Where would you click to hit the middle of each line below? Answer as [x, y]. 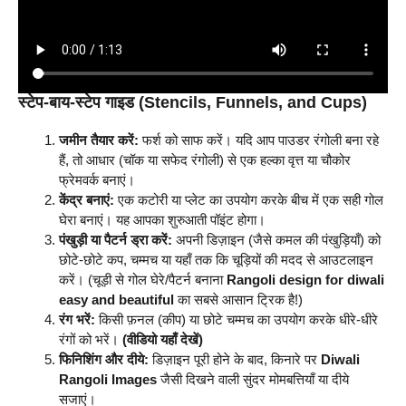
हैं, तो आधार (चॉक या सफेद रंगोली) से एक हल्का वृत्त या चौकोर [205, 160]
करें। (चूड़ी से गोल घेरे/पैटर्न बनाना [143, 280]
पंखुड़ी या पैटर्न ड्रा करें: [116, 240]
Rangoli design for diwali [305, 280]
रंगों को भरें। [91, 340]
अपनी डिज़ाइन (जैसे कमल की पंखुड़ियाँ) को [276, 240]
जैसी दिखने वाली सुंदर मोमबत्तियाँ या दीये [253, 380]
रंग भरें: [77, 320]
